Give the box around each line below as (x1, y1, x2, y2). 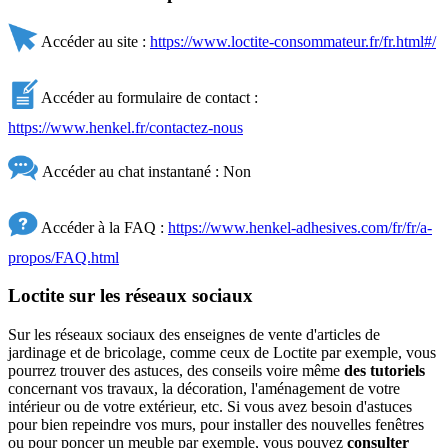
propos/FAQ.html (8, 248, 119, 266)
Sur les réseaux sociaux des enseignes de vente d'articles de (8, 325, 380, 343)
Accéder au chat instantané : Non (38, 162, 251, 180)
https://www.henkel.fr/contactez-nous (8, 118, 243, 136)
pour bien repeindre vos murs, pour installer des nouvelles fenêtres (8, 415, 424, 433)
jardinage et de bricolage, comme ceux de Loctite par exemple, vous (8, 343, 436, 361)
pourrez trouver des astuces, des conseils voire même (8, 361, 344, 379)
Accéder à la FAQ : (38, 218, 168, 236)
